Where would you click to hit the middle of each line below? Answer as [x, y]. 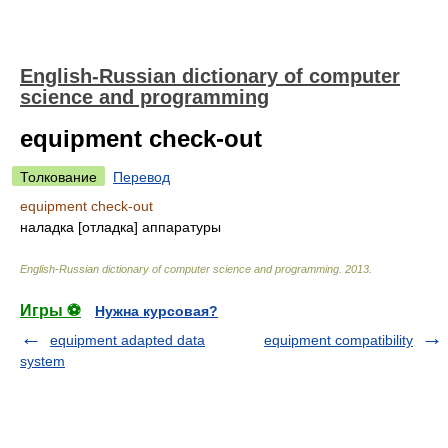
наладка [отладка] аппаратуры [120, 227]
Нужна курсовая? [156, 311]
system [42, 361]
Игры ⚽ [50, 310]
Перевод [141, 177]
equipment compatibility [338, 340]
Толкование [58, 177]
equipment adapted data [127, 340]
